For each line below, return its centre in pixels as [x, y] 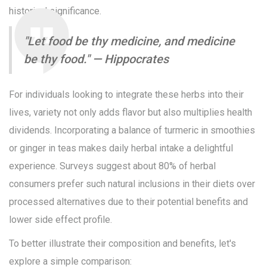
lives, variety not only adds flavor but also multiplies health [131, 113]
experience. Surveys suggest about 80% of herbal [112, 166]
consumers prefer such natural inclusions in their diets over [132, 184]
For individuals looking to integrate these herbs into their [126, 95]
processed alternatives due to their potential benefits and [128, 202]
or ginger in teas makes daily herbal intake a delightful [121, 148]
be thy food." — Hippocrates [96, 59]
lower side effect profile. [60, 220]
